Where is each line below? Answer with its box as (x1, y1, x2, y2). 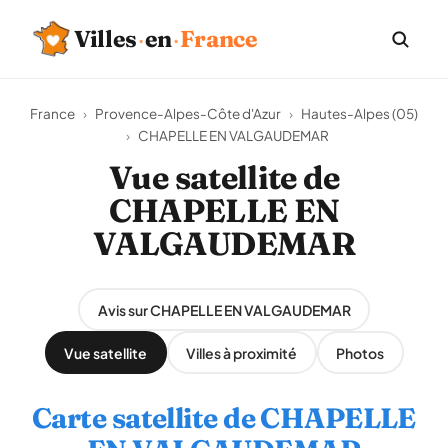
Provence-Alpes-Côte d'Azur (95, 105, 281, 122)
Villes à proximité (186, 343, 297, 362)
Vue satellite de (109, 158, 339, 197)
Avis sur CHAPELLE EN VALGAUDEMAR (97, 300, 351, 319)
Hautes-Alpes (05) (301, 105, 418, 122)
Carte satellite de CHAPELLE (32, 401, 416, 435)
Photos (336, 343, 384, 362)
